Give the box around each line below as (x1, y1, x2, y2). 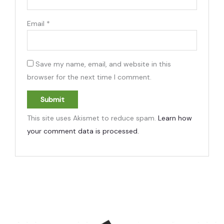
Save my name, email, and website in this (35, 59, 171, 68)
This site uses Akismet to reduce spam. (27, 113, 158, 122)
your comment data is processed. (27, 126, 139, 135)
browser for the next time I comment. (27, 72, 152, 81)
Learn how (158, 113, 192, 122)
